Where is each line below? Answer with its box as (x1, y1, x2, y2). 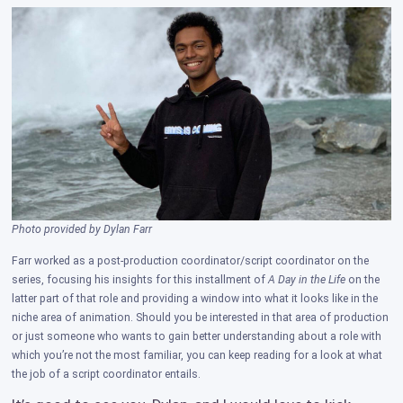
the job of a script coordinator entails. (12, 368, 201, 381)
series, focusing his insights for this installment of (12, 273, 269, 287)
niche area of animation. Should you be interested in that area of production (12, 311, 390, 325)
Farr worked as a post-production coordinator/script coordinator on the (12, 255, 370, 268)
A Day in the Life (268, 273, 346, 287)
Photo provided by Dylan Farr (12, 223, 153, 237)
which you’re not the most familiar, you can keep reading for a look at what (12, 349, 383, 363)
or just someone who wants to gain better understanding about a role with (12, 330, 382, 344)
